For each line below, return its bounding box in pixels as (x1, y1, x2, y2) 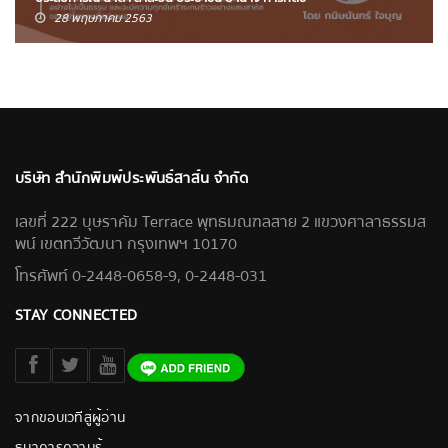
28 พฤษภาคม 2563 (54, 9, 152, 29)
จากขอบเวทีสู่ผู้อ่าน (15, 407, 126, 430)
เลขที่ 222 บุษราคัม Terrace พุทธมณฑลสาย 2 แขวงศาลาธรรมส (15, 209, 426, 236)
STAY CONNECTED (15, 303, 138, 328)
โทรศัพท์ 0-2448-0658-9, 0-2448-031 (15, 263, 267, 290)
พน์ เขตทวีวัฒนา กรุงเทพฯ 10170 (15, 231, 237, 258)
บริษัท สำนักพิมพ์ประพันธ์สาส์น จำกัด (15, 166, 248, 191)
